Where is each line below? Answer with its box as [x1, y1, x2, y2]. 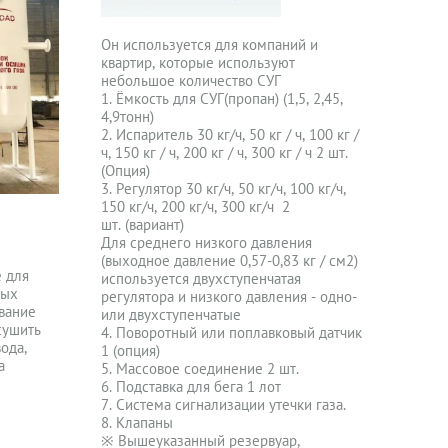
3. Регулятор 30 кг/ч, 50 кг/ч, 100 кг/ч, [101, 179, 347, 198]
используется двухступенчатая [101, 269, 302, 288]
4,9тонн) [101, 107, 155, 126]
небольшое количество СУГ [101, 71, 282, 90]
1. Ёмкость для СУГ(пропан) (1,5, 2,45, [101, 89, 344, 108]
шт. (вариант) [101, 215, 185, 234]
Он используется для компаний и [101, 35, 319, 54]
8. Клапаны [101, 413, 174, 432]
